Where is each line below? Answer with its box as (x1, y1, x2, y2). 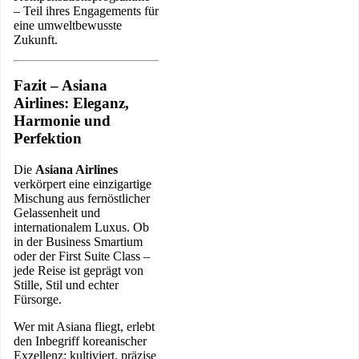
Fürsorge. (14, 292, 62, 306)
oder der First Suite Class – (14, 248, 150, 263)
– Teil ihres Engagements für (14, 4, 159, 18)
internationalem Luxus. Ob (14, 220, 149, 234)
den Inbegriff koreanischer (14, 333, 147, 348)
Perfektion (14, 130, 82, 147)
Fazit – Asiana (14, 77, 107, 95)
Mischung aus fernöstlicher (14, 191, 150, 205)
